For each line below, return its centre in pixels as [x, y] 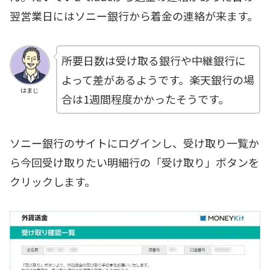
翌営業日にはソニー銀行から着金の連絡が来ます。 [134, 16]
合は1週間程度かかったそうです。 [145, 99]
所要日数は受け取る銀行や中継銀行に [153, 60]
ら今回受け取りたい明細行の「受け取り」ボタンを [134, 162]
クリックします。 [52, 182]
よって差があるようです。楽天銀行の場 [158, 79]
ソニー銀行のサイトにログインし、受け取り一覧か [134, 143]
